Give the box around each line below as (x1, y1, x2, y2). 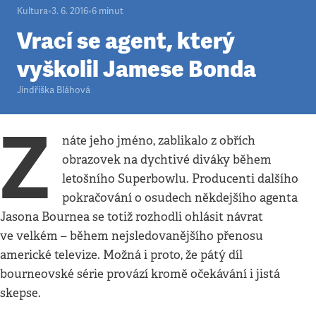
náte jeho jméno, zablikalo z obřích (62, 133, 256, 148)
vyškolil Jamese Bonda (17, 55, 256, 83)
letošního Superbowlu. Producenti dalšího (62, 171, 299, 186)
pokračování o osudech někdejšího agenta (62, 190, 298, 205)
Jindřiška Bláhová (17, 85, 90, 96)
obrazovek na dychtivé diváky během (62, 152, 272, 167)
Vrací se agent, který (17, 27, 235, 55)
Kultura (17, 6, 48, 17)
